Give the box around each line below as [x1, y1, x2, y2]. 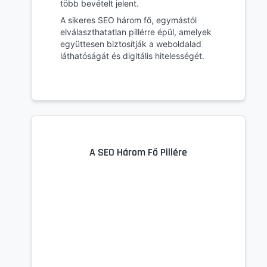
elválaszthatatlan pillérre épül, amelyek [60, 27, 212, 38]
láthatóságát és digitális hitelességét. [60, 51, 204, 61]
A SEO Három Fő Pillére [89, 145, 187, 160]
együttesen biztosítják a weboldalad [60, 39, 201, 49]
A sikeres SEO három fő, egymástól [60, 15, 197, 26]
